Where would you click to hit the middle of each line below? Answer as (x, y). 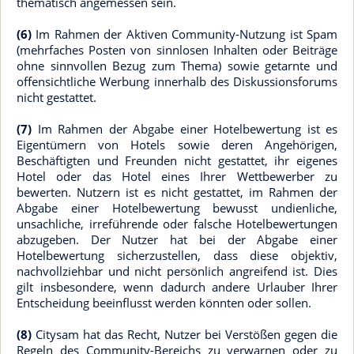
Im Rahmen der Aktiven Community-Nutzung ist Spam (185, 34)
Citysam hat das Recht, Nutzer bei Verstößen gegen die (185, 334)
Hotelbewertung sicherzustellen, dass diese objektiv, (177, 255)
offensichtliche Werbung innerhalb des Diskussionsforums (177, 81)
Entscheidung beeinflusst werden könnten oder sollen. (164, 303)
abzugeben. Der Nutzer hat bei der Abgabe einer (177, 239)
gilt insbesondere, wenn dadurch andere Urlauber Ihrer (177, 287)
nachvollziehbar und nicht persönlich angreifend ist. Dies (177, 271)
